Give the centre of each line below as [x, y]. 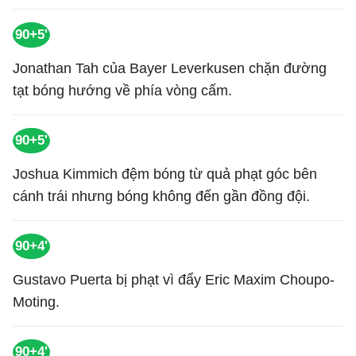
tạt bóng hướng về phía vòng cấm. [122, 91]
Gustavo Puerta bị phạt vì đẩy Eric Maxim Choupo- [174, 280]
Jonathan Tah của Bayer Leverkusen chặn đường [170, 68]
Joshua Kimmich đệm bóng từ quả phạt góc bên [165, 174]
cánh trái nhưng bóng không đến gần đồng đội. [161, 196]
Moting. [36, 302]
